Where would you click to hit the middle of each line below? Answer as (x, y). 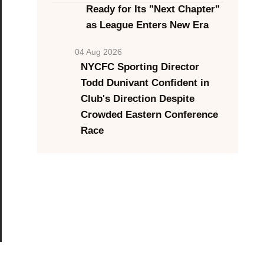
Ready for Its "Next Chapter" (153, 9)
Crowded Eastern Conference (149, 115)
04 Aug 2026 (98, 52)
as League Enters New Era (147, 25)
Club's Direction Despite (137, 99)
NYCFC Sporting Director (140, 67)
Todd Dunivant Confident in (145, 83)
